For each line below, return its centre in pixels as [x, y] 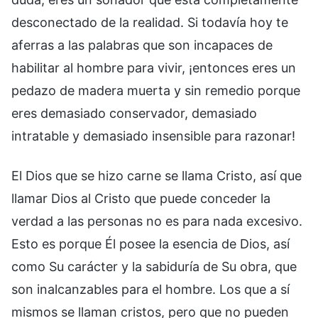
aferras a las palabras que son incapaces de [142, 45]
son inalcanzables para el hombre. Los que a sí [150, 289]
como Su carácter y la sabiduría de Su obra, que [154, 266]
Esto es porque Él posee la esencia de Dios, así [150, 243]
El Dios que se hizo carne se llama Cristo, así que [157, 175]
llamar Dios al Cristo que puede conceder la [141, 198]
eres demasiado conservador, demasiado [134, 113]
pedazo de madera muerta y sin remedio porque [156, 90]
